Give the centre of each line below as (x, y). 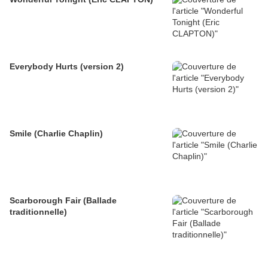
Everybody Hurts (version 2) (67, 67)
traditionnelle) (38, 212)
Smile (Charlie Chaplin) (56, 134)
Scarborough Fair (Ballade (63, 201)
